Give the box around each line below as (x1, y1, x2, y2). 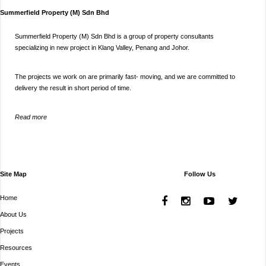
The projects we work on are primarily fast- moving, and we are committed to (15, 73, 235, 81)
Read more (15, 113, 47, 121)
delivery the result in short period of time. (15, 84, 131, 92)
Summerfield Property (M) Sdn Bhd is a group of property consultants (15, 33, 214, 40)
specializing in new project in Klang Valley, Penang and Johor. (15, 44, 189, 52)
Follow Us (183, 170, 216, 178)
